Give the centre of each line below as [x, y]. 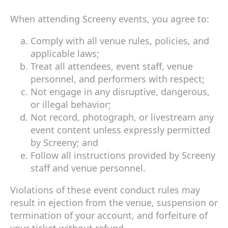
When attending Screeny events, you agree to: [110, 19]
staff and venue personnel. [88, 168]
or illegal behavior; [71, 104]
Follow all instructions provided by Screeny [123, 155]
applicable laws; [65, 53]
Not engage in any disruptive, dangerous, [120, 91]
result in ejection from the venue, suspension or [114, 202]
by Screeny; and [64, 142]
